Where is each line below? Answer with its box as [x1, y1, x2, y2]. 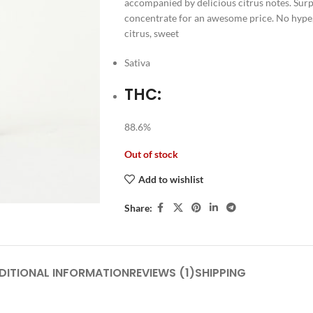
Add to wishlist [138, 173, 203, 185]
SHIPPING [194, 265, 246, 282]
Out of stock [124, 148, 178, 161]
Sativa [124, 57, 150, 69]
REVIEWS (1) [129, 265, 195, 282]
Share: [124, 201, 152, 214]
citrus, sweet [124, 27, 179, 40]
